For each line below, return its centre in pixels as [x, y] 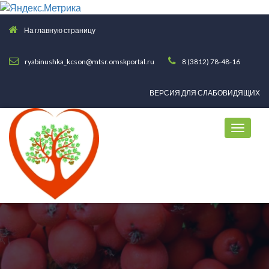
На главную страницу [60, 30]
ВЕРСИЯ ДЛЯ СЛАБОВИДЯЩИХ [205, 92]
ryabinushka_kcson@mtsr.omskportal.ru [89, 61]
